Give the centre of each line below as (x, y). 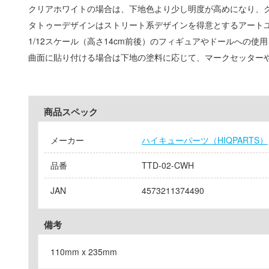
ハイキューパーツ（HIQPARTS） (205, 140)
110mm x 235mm (84, 251)
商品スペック (71, 111)
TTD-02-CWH (168, 165)
